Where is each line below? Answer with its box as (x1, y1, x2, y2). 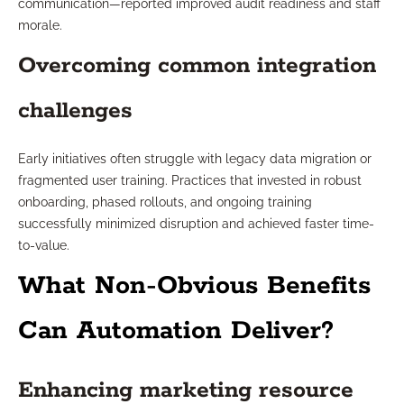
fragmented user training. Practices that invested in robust (18, 173, 362, 188)
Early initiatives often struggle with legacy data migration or (18, 151, 372, 167)
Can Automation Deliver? (18, 315, 334, 348)
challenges (18, 96, 133, 126)
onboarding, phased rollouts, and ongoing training (18, 195, 312, 210)
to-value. (18, 238, 69, 253)
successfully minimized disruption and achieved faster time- (18, 216, 374, 232)
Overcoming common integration (18, 51, 376, 81)
